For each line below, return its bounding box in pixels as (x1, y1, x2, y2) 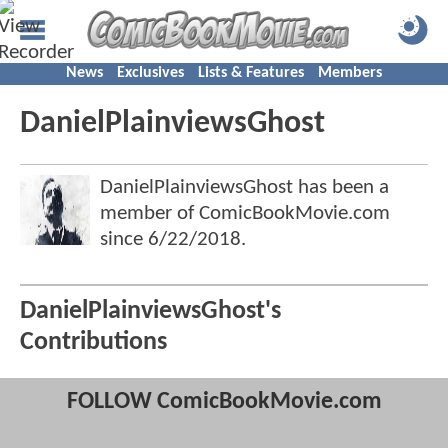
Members (318, 65, 382, 81)
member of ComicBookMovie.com (100, 203, 390, 224)
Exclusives (117, 65, 184, 81)
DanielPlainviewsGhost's (20, 299, 281, 325)
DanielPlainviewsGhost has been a (100, 177, 389, 198)
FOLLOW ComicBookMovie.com (66, 390, 382, 415)
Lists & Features (198, 65, 304, 81)
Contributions (20, 330, 167, 356)
